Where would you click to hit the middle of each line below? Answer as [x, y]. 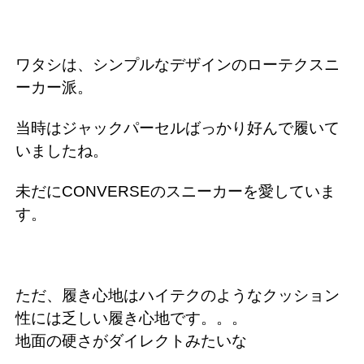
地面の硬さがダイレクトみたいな [131, 341]
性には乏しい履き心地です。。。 [131, 318]
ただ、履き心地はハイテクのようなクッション [178, 296]
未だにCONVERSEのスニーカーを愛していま [175, 192]
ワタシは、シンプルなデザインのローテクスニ [178, 65]
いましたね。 [62, 151]
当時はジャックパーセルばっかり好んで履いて [178, 128]
